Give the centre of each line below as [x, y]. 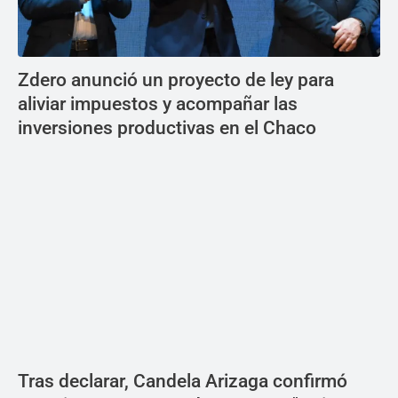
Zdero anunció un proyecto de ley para [176, 80]
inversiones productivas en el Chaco [167, 128]
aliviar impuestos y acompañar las [158, 104]
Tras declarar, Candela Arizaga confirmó [183, 382]
